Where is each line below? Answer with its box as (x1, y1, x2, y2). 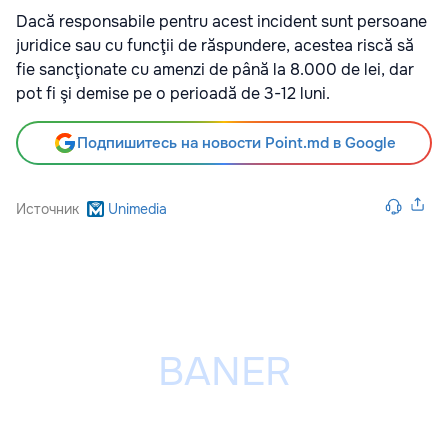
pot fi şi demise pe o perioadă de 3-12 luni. (16, 83, 330, 105)
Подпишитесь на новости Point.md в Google (76, 133, 396, 154)
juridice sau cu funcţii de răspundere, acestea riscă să (16, 35, 414, 57)
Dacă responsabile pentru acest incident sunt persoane (16, 11, 427, 33)
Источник (16, 200, 79, 219)
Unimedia (107, 200, 167, 219)
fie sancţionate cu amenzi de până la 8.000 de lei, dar (16, 59, 414, 81)
